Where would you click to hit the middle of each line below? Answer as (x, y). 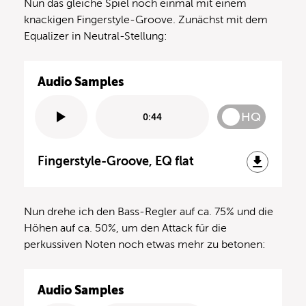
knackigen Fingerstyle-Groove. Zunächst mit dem (146, 20)
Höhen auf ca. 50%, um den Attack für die (125, 228)
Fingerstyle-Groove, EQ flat (116, 162)
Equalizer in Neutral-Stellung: (96, 37)
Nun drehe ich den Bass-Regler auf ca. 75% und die (149, 212)
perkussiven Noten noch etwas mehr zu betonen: (145, 245)
